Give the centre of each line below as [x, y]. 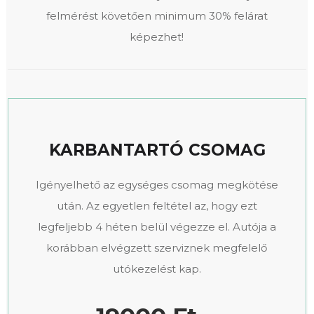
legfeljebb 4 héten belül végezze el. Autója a [157, 226]
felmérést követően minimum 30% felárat [157, 15]
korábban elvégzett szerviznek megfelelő [157, 247]
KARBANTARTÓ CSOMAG [157, 150]
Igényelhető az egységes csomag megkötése [157, 184]
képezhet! [157, 36]
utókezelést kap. [157, 268]
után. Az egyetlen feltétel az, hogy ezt [157, 205]
